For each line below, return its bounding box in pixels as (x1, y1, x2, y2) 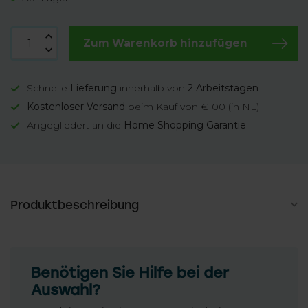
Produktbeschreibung (10, 198, 139, 212)
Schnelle (27, 82, 70, 94)
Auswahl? (31, 281, 100, 298)
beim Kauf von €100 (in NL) (125, 100, 259, 113)
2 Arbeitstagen (188, 82, 258, 94)
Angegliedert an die (27, 119, 124, 131)
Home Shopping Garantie (124, 119, 246, 131)
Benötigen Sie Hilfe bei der (31, 264, 229, 281)
